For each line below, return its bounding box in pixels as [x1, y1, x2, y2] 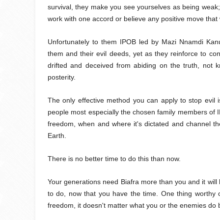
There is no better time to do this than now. [48, 155, 181, 163]
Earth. [48, 132, 68, 139]
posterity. [48, 73, 76, 81]
